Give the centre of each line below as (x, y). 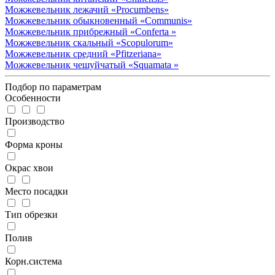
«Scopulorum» (145, 42)
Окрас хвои (29, 168)
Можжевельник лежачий (58, 9)
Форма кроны (34, 144)
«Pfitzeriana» (136, 53)
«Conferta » (153, 31)
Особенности (33, 98)
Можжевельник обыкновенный (72, 20)
